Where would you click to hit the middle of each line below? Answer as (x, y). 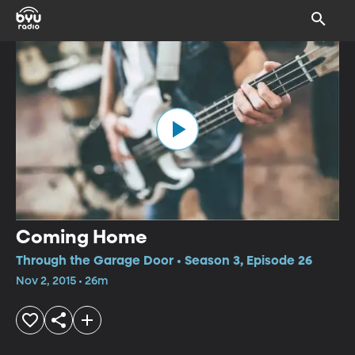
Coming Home (82, 237)
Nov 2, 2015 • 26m (62, 281)
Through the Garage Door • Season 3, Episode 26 (164, 261)
